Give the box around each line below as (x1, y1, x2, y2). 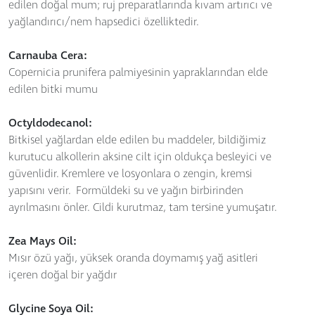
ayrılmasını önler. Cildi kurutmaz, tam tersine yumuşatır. (8, 200, 277, 216)
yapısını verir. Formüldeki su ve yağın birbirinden (8, 184, 243, 199)
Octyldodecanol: (8, 116, 92, 131)
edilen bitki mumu (8, 82, 98, 98)
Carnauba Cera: (8, 49, 87, 64)
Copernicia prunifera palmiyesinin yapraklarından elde (8, 65, 268, 81)
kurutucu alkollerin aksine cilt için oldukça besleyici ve (8, 150, 271, 165)
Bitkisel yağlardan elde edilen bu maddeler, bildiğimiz (8, 133, 266, 148)
